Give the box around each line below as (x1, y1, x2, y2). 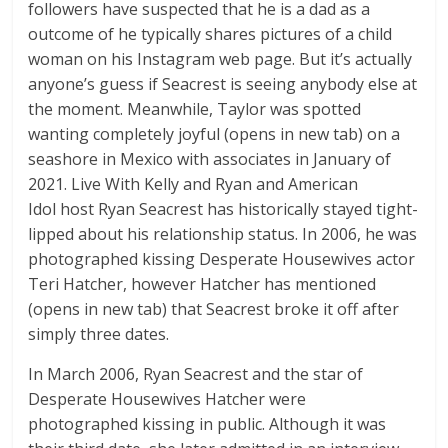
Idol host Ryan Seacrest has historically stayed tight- (28, 198, 419, 221)
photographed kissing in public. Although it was (28, 413, 387, 436)
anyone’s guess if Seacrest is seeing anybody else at (28, 73, 418, 96)
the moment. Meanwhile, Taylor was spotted (28, 98, 362, 121)
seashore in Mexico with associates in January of (28, 148, 392, 171)
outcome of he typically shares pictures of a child (28, 23, 393, 46)
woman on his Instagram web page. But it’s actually (28, 48, 413, 71)
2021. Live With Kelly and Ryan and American (28, 173, 359, 196)
